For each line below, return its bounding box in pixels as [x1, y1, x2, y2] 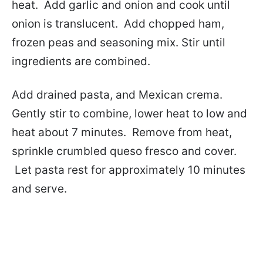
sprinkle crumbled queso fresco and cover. [12, 144, 237, 159]
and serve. [12, 182, 67, 196]
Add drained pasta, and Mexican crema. [12, 88, 222, 102]
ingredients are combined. [12, 55, 150, 69]
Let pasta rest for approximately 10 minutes [12, 163, 245, 177]
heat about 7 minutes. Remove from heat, [12, 126, 232, 140]
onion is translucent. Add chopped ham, [12, 17, 224, 31]
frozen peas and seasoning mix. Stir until [12, 36, 225, 50]
